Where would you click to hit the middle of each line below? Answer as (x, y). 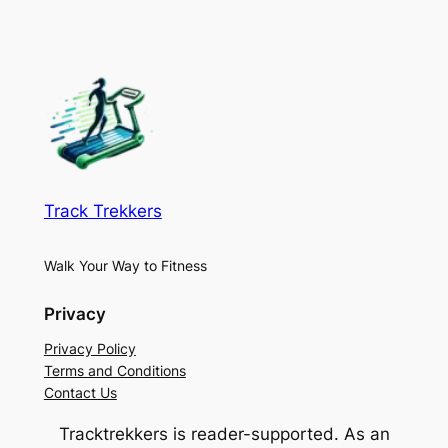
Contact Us (80, 393)
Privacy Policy (89, 349)
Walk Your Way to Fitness (125, 266)
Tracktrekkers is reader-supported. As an (224, 434)
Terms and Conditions (114, 371)
